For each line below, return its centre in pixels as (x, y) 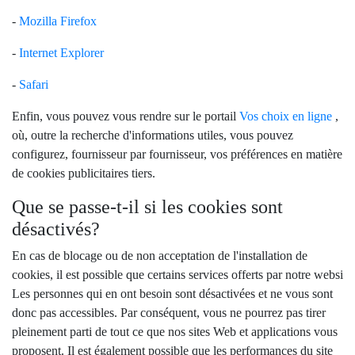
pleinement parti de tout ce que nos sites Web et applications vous (175, 332)
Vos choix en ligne (287, 116)
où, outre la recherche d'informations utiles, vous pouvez (153, 135)
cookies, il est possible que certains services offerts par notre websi (177, 275)
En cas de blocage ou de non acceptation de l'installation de (160, 256)
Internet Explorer (61, 53)
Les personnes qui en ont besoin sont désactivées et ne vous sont (172, 294)
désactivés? (56, 229)
